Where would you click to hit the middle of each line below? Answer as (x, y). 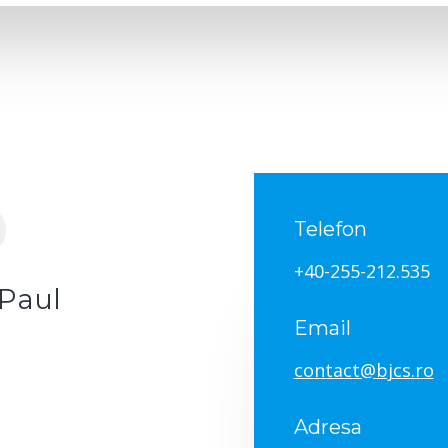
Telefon (330, 229)
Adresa (327, 426)
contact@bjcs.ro (363, 369)
